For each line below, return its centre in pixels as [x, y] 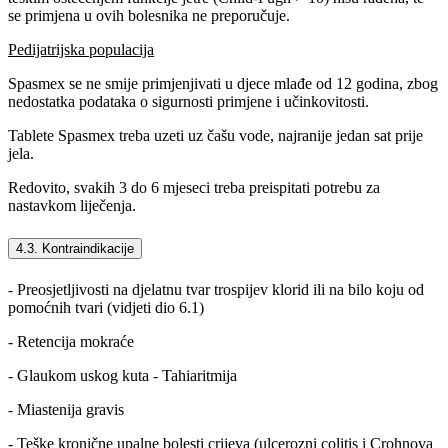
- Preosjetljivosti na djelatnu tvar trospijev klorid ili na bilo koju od [216, 289]
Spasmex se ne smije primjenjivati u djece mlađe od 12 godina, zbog [223, 84]
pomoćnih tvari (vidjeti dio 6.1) [106, 307]
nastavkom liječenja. [72, 206]
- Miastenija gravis [66, 409]
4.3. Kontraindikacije [75, 248]
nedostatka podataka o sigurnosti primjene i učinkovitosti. [188, 102]
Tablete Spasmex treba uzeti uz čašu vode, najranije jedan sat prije [215, 136]
